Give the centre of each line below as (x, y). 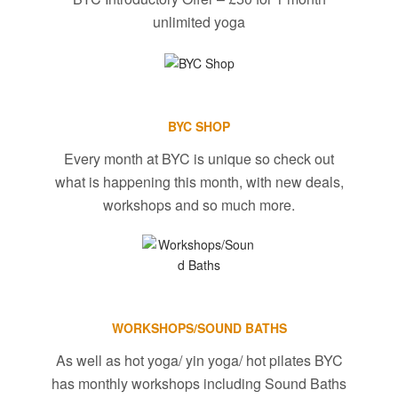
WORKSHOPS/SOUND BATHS (199, 327)
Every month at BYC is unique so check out (199, 158)
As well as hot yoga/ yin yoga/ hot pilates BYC (199, 360)
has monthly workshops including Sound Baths (199, 383)
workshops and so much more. (199, 204)
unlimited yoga (199, 22)
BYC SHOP (199, 126)
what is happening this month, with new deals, (199, 181)
